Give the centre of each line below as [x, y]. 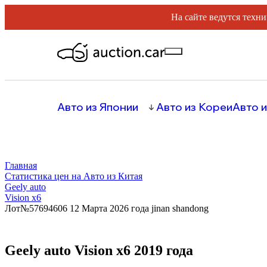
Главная [21, 165]
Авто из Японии [98, 107]
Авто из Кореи [194, 107]
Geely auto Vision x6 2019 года [99, 250]
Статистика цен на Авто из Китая [74, 176]
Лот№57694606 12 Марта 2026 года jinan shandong [107, 208]
